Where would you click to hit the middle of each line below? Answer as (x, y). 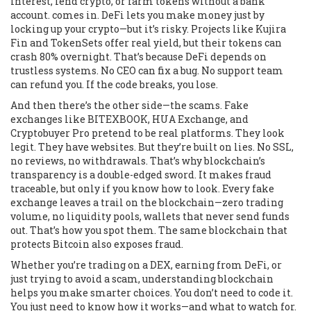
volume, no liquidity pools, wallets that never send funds (150, 216)
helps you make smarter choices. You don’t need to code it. (152, 293)
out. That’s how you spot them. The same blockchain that (149, 230)
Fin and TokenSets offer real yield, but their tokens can (146, 43)
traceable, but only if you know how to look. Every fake (142, 188)
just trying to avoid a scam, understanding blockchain (142, 279)
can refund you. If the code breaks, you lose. (114, 84)
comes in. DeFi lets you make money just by (157, 15)
